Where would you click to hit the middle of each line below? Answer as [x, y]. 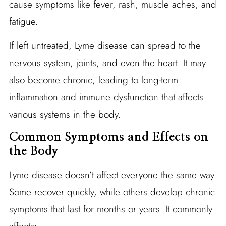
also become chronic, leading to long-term [93, 80]
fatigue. [23, 21]
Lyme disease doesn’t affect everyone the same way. [112, 175]
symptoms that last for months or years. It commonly [110, 209]
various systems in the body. [65, 114]
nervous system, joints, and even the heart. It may [107, 63]
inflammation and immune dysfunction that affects [106, 97]
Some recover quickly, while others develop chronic [112, 192]
